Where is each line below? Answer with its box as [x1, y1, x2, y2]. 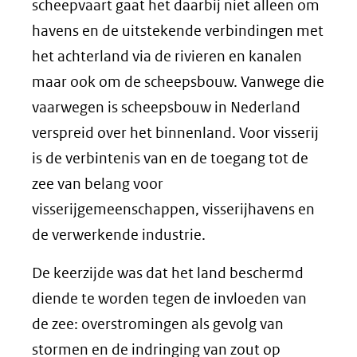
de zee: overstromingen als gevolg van [32, 314, 284, 333]
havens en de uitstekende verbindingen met [32, 21, 324, 40]
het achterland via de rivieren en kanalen [32, 46, 302, 65]
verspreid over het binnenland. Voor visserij [32, 123, 319, 142]
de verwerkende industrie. [32, 225, 206, 244]
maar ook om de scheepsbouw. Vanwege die [32, 72, 324, 91]
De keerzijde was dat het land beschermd [32, 263, 304, 282]
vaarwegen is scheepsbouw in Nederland [32, 97, 300, 116]
